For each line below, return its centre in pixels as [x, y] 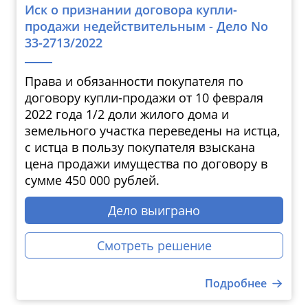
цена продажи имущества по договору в [146, 164]
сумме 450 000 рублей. [92, 180]
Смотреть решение [154, 246]
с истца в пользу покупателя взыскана [140, 147]
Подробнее [236, 284]
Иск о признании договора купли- [131, 10]
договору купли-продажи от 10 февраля [144, 98]
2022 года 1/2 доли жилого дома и [127, 114]
